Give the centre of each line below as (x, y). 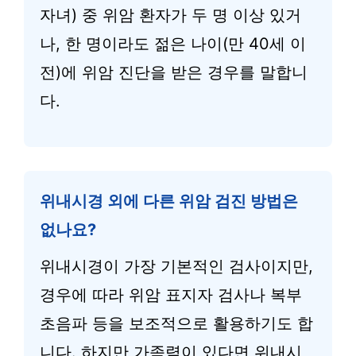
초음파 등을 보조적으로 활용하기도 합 (176, 323)
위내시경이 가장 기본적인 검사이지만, (176, 266)
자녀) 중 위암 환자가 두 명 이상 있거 (170, 15)
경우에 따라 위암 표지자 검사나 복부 (171, 295)
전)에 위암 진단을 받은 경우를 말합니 (174, 72)
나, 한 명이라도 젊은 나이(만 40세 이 (173, 44)
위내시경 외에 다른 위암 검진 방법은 (169, 201)
